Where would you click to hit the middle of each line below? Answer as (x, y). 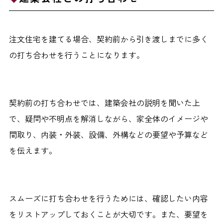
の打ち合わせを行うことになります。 (76, 55)
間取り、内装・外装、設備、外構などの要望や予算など (108, 135)
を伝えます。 (33, 151)
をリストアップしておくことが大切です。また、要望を (108, 214)
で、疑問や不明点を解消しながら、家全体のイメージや (108, 119)
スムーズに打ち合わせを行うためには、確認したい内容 (108, 198)
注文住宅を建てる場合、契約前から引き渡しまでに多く (108, 39)
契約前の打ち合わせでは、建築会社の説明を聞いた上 (104, 103)
